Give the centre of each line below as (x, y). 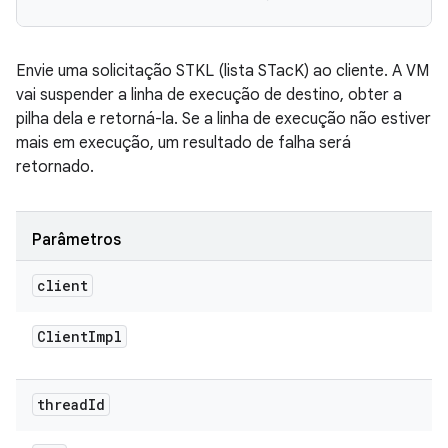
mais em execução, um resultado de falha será (183, 143)
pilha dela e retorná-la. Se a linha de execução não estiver (223, 119)
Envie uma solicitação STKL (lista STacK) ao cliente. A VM (222, 71)
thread (62, 404)
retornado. (55, 167)
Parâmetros (76, 240)
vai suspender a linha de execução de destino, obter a (209, 95)
